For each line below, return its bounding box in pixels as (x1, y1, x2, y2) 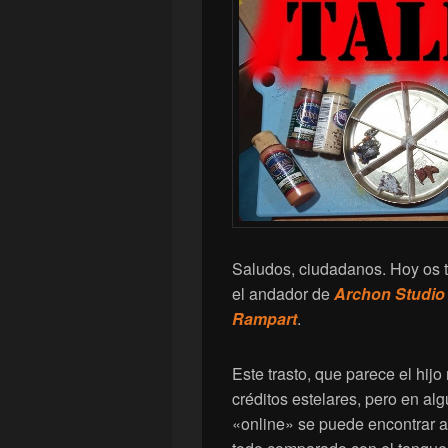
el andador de (232, 282, 334, 306)
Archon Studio (334, 282, 445, 306)
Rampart (232, 307, 297, 331)
